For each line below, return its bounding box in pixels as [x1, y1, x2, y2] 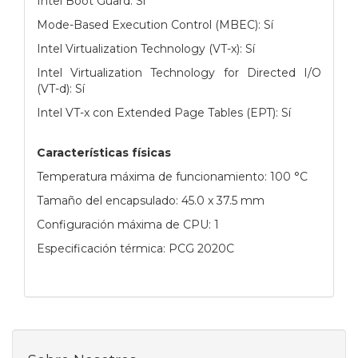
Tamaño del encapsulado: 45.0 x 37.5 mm [37, 193, 265, 208]
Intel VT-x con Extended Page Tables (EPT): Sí [37, 105, 291, 120]
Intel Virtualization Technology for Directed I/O [37, 65, 321, 80]
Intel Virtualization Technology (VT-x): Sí [37, 41, 255, 56]
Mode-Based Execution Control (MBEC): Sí [37, 17, 273, 32]
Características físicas [37, 145, 171, 160]
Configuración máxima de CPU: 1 [37, 217, 219, 232]
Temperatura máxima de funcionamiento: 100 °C [37, 169, 308, 184]
